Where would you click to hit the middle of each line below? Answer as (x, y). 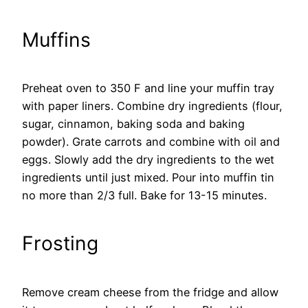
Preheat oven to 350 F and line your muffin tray (148, 88)
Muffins (56, 40)
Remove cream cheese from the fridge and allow (150, 292)
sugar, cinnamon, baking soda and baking (133, 124)
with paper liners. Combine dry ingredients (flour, (152, 106)
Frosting (60, 243)
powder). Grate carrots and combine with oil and (151, 142)
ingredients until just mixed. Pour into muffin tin (148, 178)
